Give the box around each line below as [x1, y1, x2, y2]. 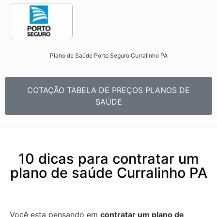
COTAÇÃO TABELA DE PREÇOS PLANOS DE [27, 85, 190, 95]
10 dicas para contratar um [18, 150, 199, 167]
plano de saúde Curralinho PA [10, 164, 207, 181]
